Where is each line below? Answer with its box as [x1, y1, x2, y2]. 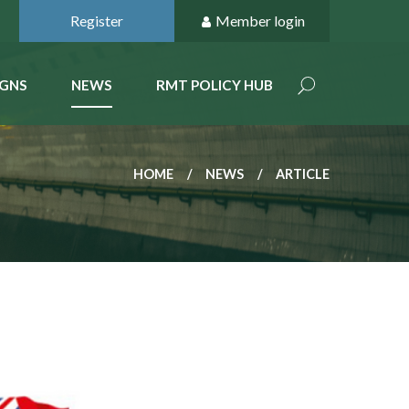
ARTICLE [276, 166, 330, 182]
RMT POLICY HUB [156, 77, 273, 93]
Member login [215, 12, 305, 29]
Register [70, 12, 123, 29]
